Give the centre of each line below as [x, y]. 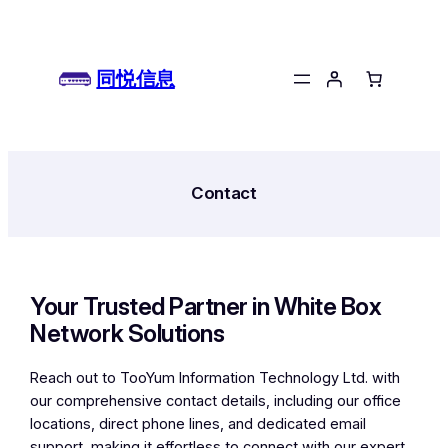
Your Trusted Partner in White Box [206, 306]
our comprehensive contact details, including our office [216, 400]
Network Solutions [127, 333]
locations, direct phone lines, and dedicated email [198, 423]
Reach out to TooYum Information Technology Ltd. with [215, 377]
